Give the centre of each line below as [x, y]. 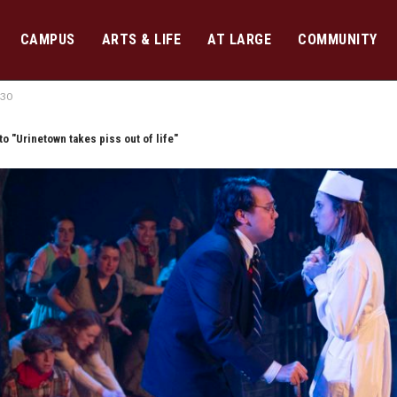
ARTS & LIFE [141, 39]
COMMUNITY [338, 39]
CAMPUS [47, 39]
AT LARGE [239, 39]
